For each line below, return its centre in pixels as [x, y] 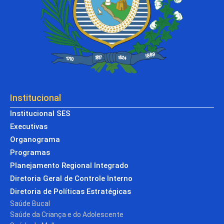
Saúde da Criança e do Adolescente [67, 214]
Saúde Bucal [30, 203]
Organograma [35, 139]
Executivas [29, 126]
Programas [30, 152]
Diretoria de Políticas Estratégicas [70, 191]
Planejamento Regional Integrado [69, 165]
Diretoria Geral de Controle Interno [71, 178]
